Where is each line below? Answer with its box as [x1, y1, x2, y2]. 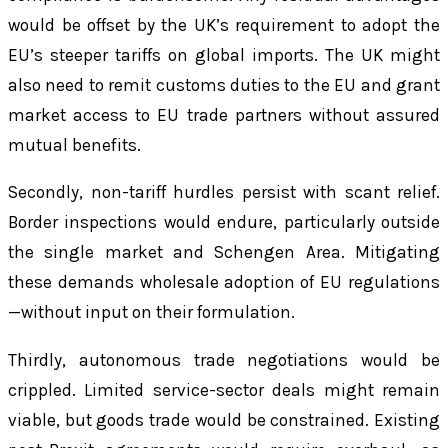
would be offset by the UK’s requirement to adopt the [8, 15, 440, 36]
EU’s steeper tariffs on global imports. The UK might [8, 45, 440, 66]
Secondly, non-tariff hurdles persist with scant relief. [8, 182, 440, 203]
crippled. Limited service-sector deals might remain [8, 379, 440, 400]
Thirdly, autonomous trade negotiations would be [8, 349, 440, 370]
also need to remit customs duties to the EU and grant [8, 75, 440, 96]
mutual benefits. [8, 135, 141, 156]
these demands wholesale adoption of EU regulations [8, 272, 440, 293]
